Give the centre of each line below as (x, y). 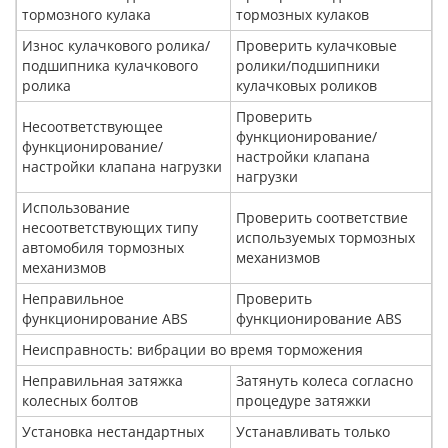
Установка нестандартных (113, 431)
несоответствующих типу (110, 227)
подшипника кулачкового (110, 65)
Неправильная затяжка (102, 380)
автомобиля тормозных (103, 247)
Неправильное (73, 298)
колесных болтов (80, 400)
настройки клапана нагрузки (122, 166)
